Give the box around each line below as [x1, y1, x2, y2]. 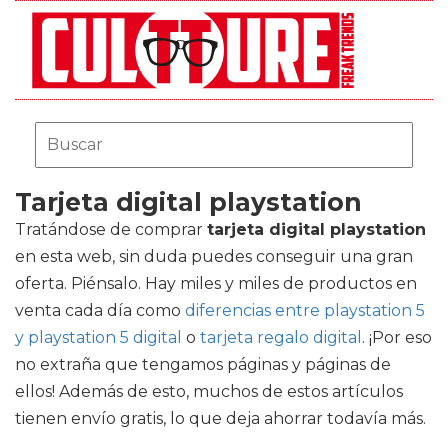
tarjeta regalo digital [200, 328, 362, 347]
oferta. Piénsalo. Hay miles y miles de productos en [15, 274, 417, 293]
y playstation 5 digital [15, 328, 182, 347]
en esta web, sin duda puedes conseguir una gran [15, 247, 413, 266]
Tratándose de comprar [15, 220, 207, 239]
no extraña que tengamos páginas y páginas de [15, 355, 391, 374]
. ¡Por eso [362, 328, 432, 347]
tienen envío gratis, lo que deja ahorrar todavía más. [15, 409, 426, 428]
